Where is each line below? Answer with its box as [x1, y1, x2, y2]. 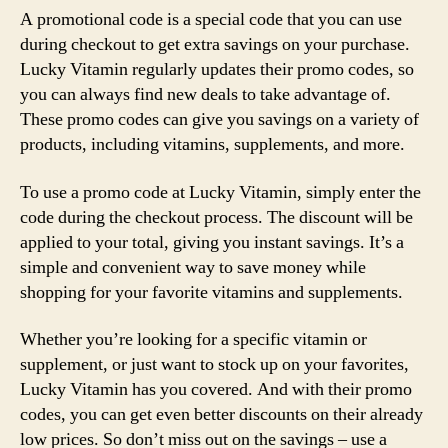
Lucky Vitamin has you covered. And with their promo [20, 378, 412, 401]
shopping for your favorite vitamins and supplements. [20, 280, 403, 304]
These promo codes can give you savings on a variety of [20, 108, 419, 131]
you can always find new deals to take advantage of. [20, 83, 391, 106]
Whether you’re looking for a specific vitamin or [20, 328, 367, 351]
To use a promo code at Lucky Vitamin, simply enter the [20, 180, 421, 204]
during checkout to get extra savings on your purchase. [20, 33, 410, 56]
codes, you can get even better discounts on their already [20, 403, 423, 426]
